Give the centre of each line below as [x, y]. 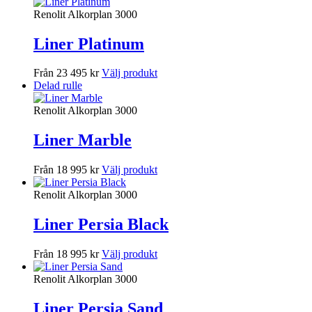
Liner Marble [83, 140]
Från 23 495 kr [66, 73]
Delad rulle [58, 86]
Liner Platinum [89, 44]
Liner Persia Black [101, 225]
